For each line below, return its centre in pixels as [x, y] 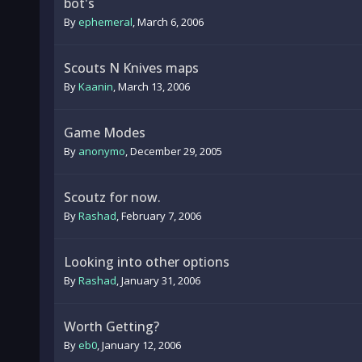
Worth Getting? [111, 326]
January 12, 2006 [141, 345]
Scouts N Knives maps [131, 68]
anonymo [101, 151]
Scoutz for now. [112, 197]
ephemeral [105, 22]
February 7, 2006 [161, 216]
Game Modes [104, 133]
